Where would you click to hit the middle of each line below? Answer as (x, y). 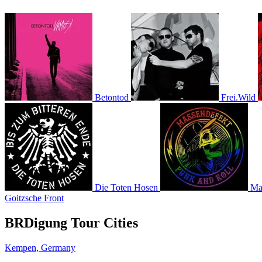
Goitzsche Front (34, 198)
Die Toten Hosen (126, 188)
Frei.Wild (238, 98)
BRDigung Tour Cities (71, 223)
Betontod (112, 98)
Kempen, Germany (40, 247)
